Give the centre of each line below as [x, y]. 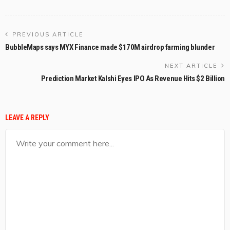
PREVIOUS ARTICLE [48, 35]
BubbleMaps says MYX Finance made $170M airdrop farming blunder [110, 47]
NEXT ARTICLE [191, 66]
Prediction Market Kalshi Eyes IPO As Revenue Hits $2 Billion [133, 79]
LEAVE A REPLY [27, 118]
